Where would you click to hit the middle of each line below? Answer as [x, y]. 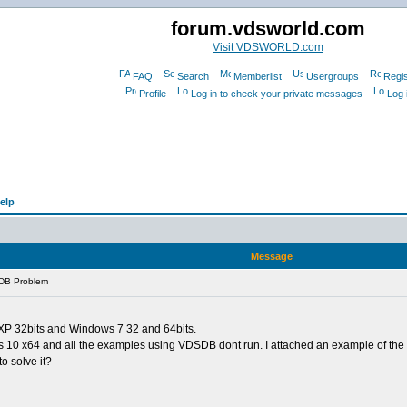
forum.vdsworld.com [268, 29]
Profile [153, 94]
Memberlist [257, 76]
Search [193, 76]
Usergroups [332, 76]
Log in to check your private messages [277, 94]
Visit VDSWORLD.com [268, 47]
